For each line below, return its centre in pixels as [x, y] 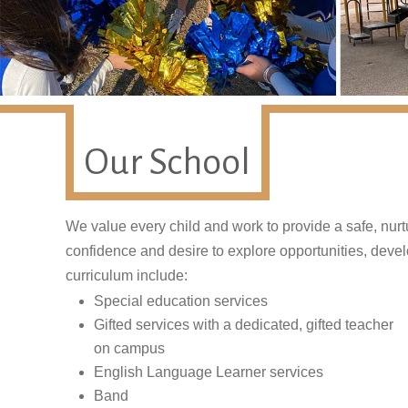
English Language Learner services [209, 372]
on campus [129, 348]
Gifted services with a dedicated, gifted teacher [244, 324]
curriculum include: [127, 275]
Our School [167, 162]
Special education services [181, 301]
